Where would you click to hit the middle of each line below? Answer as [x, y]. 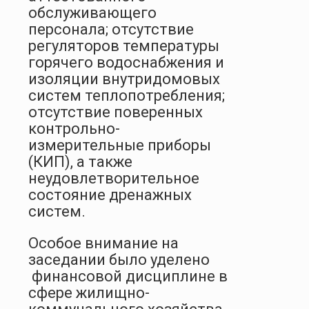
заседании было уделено [119, 259]
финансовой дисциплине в [130, 276]
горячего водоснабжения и [126, 62]
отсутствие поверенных [116, 112]
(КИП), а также [80, 161]
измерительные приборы [120, 145]
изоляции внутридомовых [124, 79]
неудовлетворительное [114, 178]
